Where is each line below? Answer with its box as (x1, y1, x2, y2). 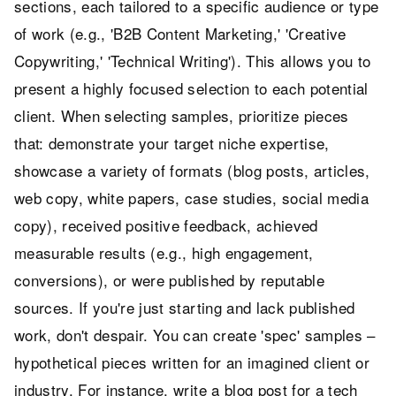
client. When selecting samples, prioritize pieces (14, 103, 349, 126)
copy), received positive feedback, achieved (14, 213, 318, 236)
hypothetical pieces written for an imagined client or (14, 350, 370, 373)
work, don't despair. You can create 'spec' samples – (14, 323, 376, 346)
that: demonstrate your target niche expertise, (14, 131, 330, 154)
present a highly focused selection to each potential (14, 76, 369, 99)
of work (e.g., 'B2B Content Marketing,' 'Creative (14, 21, 346, 44)
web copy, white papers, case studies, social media (14, 186, 369, 209)
